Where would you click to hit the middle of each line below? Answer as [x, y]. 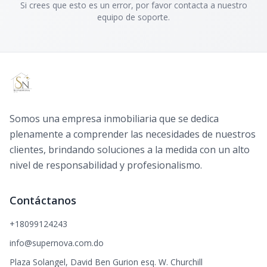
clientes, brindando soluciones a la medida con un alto [130, 150]
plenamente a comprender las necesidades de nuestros [133, 134]
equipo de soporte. [133, 17]
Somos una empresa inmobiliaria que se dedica [114, 119]
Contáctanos [43, 200]
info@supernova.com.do [57, 243]
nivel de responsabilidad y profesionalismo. [106, 165]
